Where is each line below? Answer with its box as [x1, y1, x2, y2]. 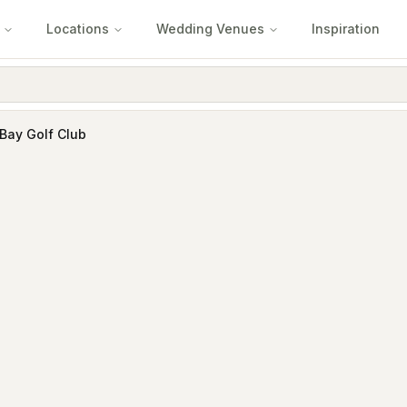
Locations [46, 21, 109, 36]
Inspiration [312, 21, 380, 36]
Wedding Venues [156, 21, 264, 36]
